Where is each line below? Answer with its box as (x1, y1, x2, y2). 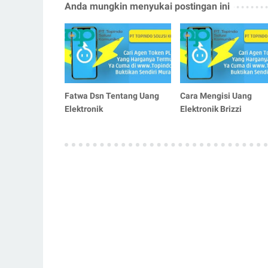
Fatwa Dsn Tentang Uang (65, 90, 159, 100)
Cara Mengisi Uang (179, 90, 252, 100)
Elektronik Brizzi (179, 103, 242, 114)
